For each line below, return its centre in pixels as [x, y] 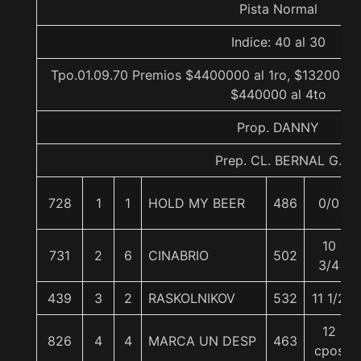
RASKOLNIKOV [192, 298]
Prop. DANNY [278, 127]
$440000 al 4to [278, 94]
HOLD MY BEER [197, 203]
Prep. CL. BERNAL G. [278, 160]
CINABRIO [178, 255]
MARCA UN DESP [202, 341]
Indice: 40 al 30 [278, 42]
